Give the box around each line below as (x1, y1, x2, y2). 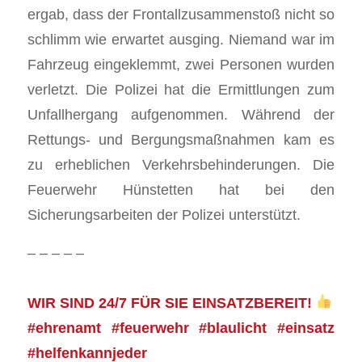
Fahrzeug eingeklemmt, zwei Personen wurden (27, 55, 335, 73)
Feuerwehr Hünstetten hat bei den (27, 180, 335, 198)
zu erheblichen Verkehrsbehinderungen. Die (27, 155, 335, 173)
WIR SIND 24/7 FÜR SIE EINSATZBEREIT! (27, 293, 316, 311)
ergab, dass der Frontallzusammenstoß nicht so (27, 5, 335, 23)
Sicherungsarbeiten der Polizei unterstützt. (27, 205, 301, 223)
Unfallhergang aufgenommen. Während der (27, 105, 335, 123)
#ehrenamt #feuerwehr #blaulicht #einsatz (27, 318, 335, 336)
